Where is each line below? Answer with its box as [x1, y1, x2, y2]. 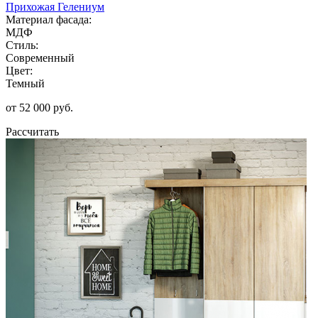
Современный [6, 51, 75, 64]
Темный [6, 77, 45, 89]
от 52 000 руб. [6, 101, 73, 114]
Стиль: [6, 38, 38, 51]
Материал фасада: [6, 13, 92, 26]
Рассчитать [6, 125, 59, 138]
